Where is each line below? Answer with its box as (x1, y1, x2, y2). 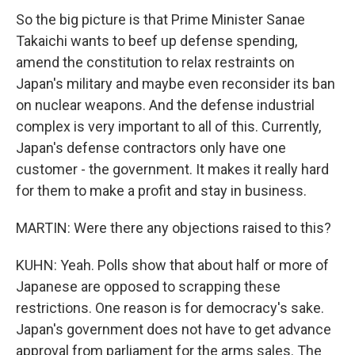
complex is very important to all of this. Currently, (16, 118, 321, 135)
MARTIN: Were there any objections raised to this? (16, 219, 331, 236)
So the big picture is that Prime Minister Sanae (16, 11, 305, 28)
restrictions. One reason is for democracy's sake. (16, 300, 324, 316)
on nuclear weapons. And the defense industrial (16, 97, 315, 113)
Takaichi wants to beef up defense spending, (16, 32, 297, 49)
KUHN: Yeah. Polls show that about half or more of (16, 257, 329, 273)
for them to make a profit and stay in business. (16, 182, 307, 199)
